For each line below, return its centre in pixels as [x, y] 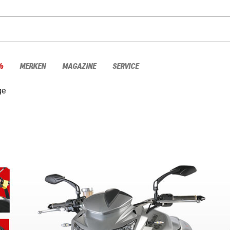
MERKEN [33, 66]
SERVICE [126, 66]
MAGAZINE [79, 66]
